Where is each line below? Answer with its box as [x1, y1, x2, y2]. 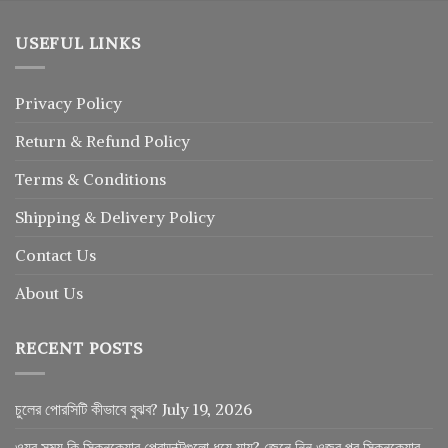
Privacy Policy [15, 93, 122, 114]
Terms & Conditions [15, 169, 166, 190]
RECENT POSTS [15, 338, 143, 359]
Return [15, 131, 70, 152]
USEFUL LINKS [15, 32, 141, 53]
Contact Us [15, 245, 96, 266]
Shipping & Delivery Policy [15, 207, 215, 228]
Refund [86, 131, 144, 152]
